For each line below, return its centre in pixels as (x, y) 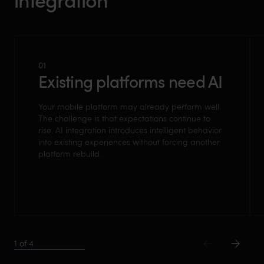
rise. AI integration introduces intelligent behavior (130, 130)
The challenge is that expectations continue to (124, 118)
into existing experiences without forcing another (129, 141)
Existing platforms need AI (131, 81)
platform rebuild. (70, 153)
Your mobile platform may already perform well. (130, 106)
